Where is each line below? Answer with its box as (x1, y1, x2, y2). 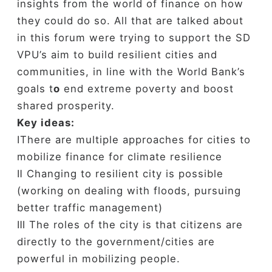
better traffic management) (16, 201, 163, 214)
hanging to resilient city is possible (34, 167, 223, 180)
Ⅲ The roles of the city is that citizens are (16, 218, 243, 231)
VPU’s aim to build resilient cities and (16, 48, 217, 61)
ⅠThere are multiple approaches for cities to (16, 133, 251, 146)
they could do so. (16, 14, 110, 27)
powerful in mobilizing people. (16, 252, 180, 265)
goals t (16, 82, 53, 95)
